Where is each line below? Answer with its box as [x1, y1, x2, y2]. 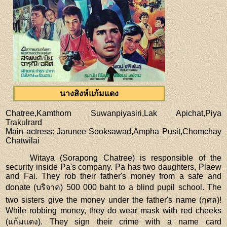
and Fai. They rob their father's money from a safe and [6, 171, 221, 180]
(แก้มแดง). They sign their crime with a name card [6, 217, 221, 226]
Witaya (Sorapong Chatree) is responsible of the [30, 153, 221, 162]
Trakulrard [6, 118, 43, 127]
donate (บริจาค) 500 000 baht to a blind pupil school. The [6, 182, 221, 192]
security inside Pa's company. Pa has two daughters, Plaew [6, 162, 221, 171]
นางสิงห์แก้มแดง [60, 89, 119, 98]
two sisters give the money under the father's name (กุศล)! [6, 195, 221, 204]
